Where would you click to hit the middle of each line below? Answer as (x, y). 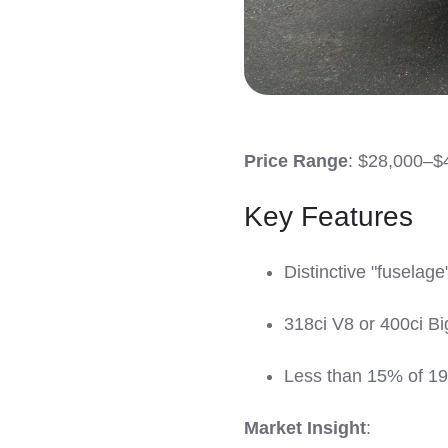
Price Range (296, 161)
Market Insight (305, 428)
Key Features (328, 217)
